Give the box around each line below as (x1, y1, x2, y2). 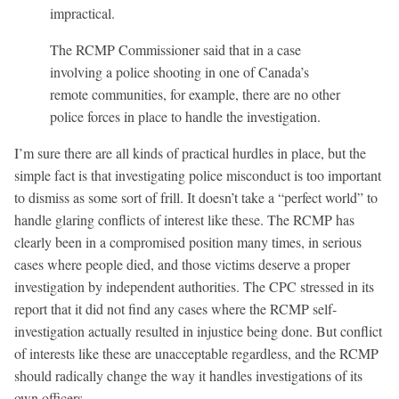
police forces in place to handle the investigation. (50, 106, 321, 126)
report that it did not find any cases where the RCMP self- (14, 298, 337, 318)
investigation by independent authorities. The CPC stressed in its (14, 276, 374, 296)
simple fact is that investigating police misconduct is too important (14, 165, 381, 184)
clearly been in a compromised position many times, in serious (14, 232, 362, 251)
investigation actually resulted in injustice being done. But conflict (14, 321, 382, 340)
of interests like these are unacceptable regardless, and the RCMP (14, 343, 379, 362)
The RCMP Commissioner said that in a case (50, 39, 301, 59)
